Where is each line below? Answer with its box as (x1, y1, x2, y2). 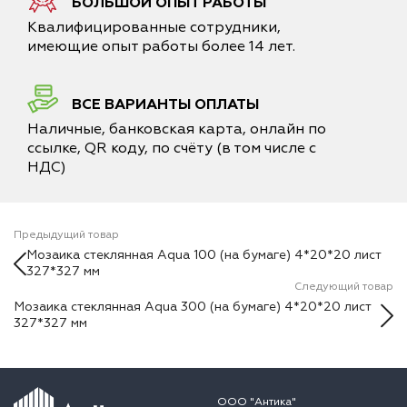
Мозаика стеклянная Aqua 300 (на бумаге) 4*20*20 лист (14, 299, 371, 314)
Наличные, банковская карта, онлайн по (27, 120, 326, 138)
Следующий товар (294, 280, 393, 293)
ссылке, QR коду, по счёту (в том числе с (27, 139, 316, 157)
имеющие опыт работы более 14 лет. (27, 37, 295, 55)
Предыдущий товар (14, 228, 119, 242)
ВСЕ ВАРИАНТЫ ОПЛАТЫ (72, 95, 259, 114)
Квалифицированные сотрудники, (27, 18, 281, 36)
